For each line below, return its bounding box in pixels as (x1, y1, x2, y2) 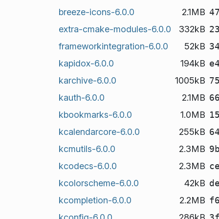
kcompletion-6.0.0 (58, 195, 131, 205)
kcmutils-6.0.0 (58, 143, 115, 154)
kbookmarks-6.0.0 (58, 109, 132, 120)
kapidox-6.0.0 (58, 58, 114, 68)
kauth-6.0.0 (58, 92, 105, 103)
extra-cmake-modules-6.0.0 (58, 23, 171, 34)
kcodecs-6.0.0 (58, 160, 117, 171)
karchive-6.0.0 (58, 75, 116, 86)
